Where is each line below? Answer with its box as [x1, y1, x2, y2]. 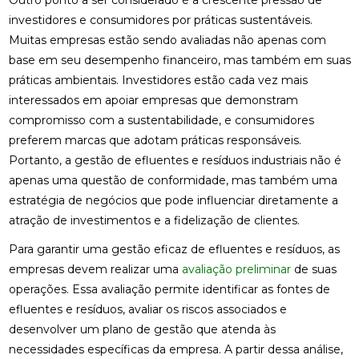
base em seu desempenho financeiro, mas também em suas [8, 53, 351, 68]
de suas [290, 261, 337, 276]
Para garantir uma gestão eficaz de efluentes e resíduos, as [8, 241, 340, 256]
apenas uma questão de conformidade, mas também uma [8, 173, 337, 188]
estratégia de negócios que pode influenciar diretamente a [8, 193, 338, 208]
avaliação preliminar [181, 261, 291, 276]
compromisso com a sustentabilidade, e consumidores [8, 113, 314, 128]
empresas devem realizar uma [8, 261, 182, 276]
